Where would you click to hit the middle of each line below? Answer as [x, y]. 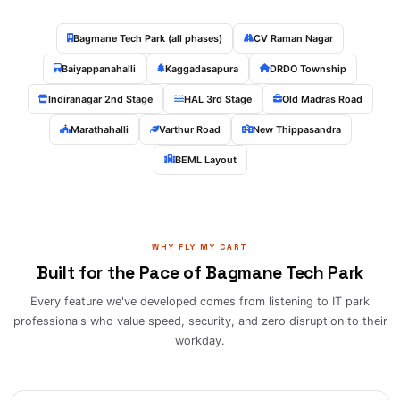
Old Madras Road [322, 99]
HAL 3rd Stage [217, 99]
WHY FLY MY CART [200, 247]
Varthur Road [189, 129]
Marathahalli [99, 129]
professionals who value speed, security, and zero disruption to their [200, 321]
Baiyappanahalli [99, 68]
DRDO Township [308, 68]
